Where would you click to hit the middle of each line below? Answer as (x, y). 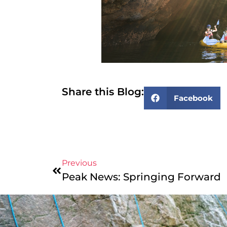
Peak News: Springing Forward (141, 177)
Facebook (193, 98)
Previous (79, 163)
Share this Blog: (103, 92)
